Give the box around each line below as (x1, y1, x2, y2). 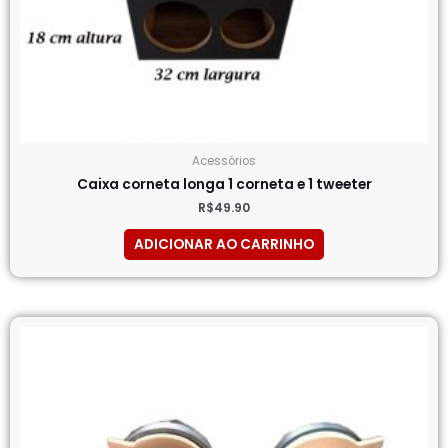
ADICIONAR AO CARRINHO (134, 235, 314, 255)
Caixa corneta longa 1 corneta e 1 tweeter (76, 174, 372, 194)
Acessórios (192, 152, 256, 169)
